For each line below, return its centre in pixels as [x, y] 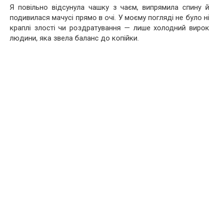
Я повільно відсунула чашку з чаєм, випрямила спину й [109, 7]
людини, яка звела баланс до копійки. [74, 38]
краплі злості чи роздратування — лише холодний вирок [109, 28]
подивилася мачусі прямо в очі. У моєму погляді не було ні [109, 17]
